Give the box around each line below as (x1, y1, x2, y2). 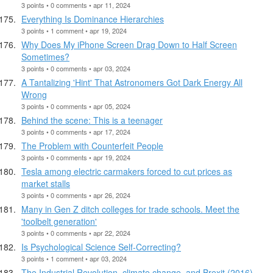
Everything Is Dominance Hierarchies (21, 12, 164, 25)
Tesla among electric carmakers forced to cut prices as (21, 165, 232, 177)
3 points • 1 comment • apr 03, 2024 (21, 253, 127, 263)
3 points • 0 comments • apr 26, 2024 (21, 190, 130, 200)
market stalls (21, 177, 70, 190)
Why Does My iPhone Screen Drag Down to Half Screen (21, 38, 237, 51)
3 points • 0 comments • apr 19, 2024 (21, 152, 130, 162)
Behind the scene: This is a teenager (21, 113, 163, 126)
